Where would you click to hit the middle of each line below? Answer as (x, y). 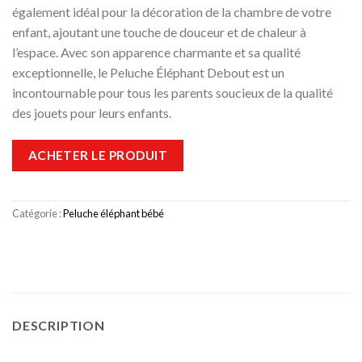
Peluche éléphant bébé (114, 213)
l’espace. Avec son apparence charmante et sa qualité (156, 52)
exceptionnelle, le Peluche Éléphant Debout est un (148, 72)
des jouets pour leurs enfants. (92, 112)
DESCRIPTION (59, 325)
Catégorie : (38, 213)
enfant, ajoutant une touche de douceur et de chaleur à (159, 32)
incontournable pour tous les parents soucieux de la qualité (173, 92)
